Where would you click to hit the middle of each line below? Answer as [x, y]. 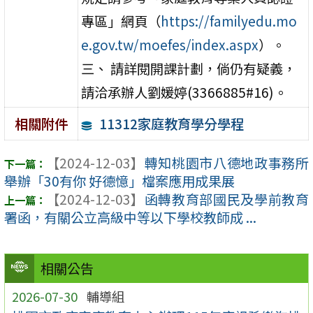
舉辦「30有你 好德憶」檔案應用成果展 [119, 181]
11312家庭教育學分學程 [171, 123]
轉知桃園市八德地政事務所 [226, 163]
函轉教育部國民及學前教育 [226, 199]
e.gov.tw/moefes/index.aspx [170, 44]
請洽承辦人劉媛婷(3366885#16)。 [184, 92]
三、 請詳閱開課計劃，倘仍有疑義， [189, 68]
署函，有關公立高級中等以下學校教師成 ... [130, 218]
